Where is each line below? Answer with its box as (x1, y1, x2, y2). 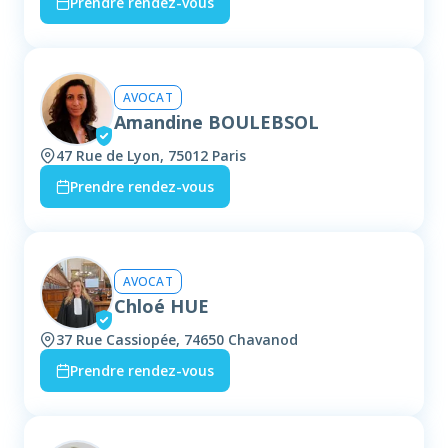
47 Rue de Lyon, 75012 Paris (56, 146, 246, 166)
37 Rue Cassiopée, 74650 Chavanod (56, 330, 298, 350)
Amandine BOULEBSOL (114, 109, 319, 134)
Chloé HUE (114, 293, 209, 318)
